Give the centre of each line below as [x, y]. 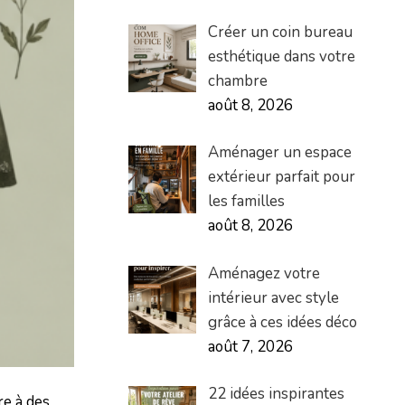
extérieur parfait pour [281, 177]
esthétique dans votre [281, 56]
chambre [237, 80]
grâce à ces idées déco [282, 322]
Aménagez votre [264, 273]
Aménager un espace [279, 153]
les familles [246, 202]
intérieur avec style [273, 297]
